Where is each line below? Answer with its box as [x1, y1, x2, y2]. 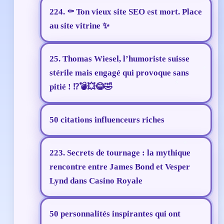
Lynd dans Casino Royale [49, 176, 142, 186]
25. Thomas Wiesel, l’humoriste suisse [49, 54, 189, 64]
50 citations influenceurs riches [49, 115, 164, 125]
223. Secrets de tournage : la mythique [49, 148, 190, 158]
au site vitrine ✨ [49, 21, 109, 31]
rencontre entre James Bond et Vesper [49, 162, 190, 172]
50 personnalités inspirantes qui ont [49, 209, 180, 219]
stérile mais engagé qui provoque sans [49, 68, 189, 78]
